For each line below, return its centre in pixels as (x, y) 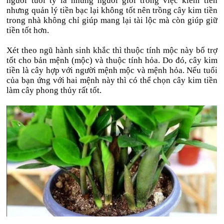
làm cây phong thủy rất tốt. (54, 90)
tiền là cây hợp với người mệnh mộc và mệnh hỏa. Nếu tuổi (112, 70)
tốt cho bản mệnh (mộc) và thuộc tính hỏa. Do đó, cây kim (112, 60)
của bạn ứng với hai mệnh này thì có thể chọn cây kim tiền (112, 80)
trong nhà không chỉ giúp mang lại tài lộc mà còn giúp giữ (112, 20)
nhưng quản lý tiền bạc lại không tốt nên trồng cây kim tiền (112, 10)
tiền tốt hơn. (28, 30)
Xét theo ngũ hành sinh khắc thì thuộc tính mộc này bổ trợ (112, 50)
